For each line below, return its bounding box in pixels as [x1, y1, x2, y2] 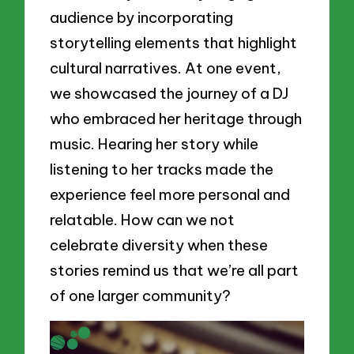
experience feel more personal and [50, 185, 291, 205]
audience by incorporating [50, 8, 234, 28]
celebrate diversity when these [50, 235, 269, 255]
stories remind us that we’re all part [50, 261, 299, 281]
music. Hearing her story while [50, 134, 259, 154]
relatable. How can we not [50, 210, 235, 230]
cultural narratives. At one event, [50, 58, 282, 78]
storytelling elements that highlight [50, 33, 298, 53]
